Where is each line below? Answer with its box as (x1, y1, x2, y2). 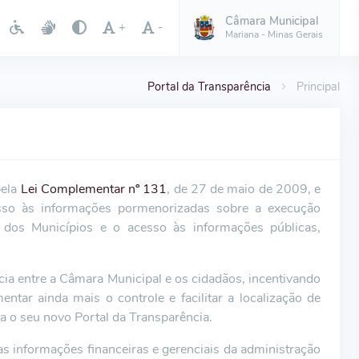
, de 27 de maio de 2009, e (167, 180, 321, 198)
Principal (296, 79, 340, 95)
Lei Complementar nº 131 (20, 180, 167, 198)
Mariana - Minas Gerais (225, 27, 323, 41)
